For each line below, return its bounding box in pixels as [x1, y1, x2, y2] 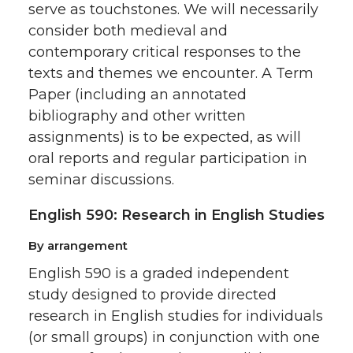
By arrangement [28, 238, 128, 253]
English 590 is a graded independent [28, 265, 289, 282]
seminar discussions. [28, 171, 174, 188]
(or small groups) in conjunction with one [28, 329, 320, 346]
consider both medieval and [28, 22, 228, 39]
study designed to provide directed [28, 286, 277, 303]
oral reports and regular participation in [28, 150, 307, 167]
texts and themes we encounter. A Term [28, 65, 314, 82]
